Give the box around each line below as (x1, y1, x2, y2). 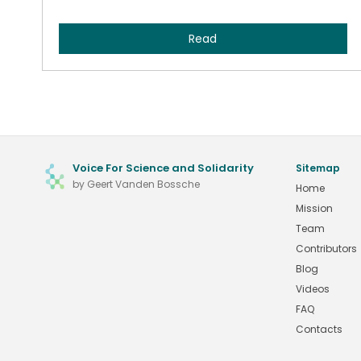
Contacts (296, 322, 342, 336)
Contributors (296, 242, 357, 255)
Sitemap (296, 161, 340, 175)
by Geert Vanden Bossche (73, 177, 200, 191)
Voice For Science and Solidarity (73, 160, 254, 176)
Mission (296, 201, 333, 215)
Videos (296, 282, 330, 296)
